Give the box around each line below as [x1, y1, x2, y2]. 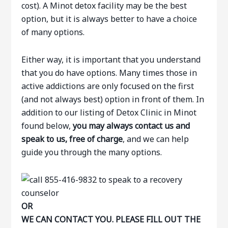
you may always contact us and [73, 120, 190, 131]
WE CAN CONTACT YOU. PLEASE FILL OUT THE [21, 214, 201, 225]
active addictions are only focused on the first [21, 80, 194, 92]
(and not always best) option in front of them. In [21, 94, 205, 105]
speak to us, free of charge [21, 133, 123, 145]
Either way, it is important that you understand [21, 54, 201, 65]
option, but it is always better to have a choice [21, 13, 197, 24]
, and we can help [123, 133, 189, 145]
